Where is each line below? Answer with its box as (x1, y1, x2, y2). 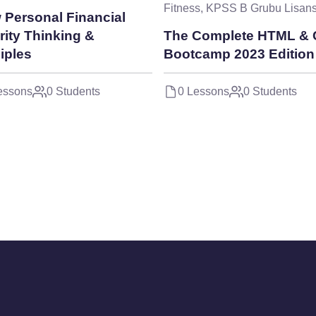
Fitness (164, 2, 200, 15)
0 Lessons (178, 85, 229, 98)
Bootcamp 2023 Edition (164, 47, 315, 62)
